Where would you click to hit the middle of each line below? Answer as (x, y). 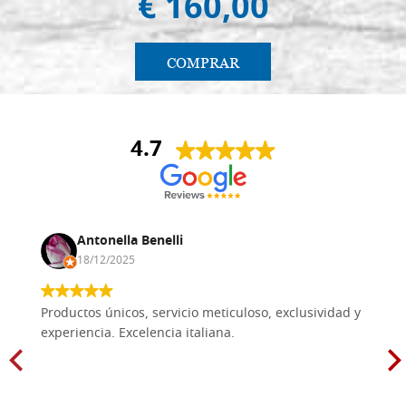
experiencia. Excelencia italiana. (138, 333)
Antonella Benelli (130, 241)
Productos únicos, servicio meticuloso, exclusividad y (201, 314)
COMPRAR (203, 63)
